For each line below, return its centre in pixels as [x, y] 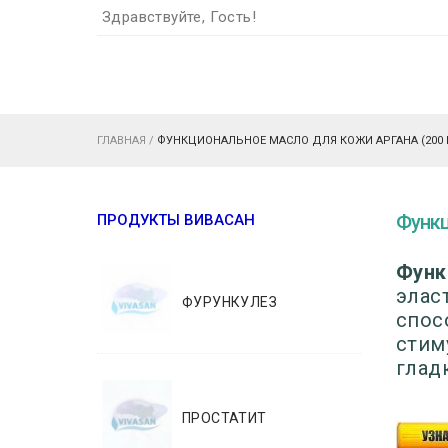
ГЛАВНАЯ [121, 140]
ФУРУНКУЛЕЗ [229, 302]
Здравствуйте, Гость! [179, 17]
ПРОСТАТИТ [224, 418]
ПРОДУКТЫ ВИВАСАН [176, 220]
